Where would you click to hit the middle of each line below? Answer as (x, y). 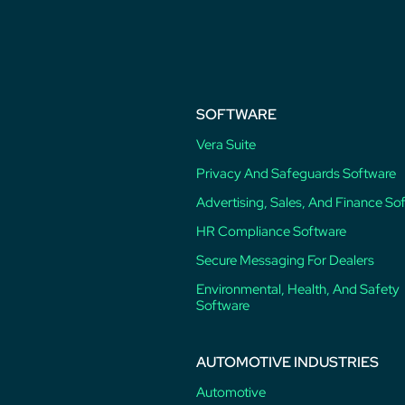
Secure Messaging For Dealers (285, 261)
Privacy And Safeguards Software (296, 174)
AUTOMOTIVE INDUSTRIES (287, 363)
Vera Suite (226, 145)
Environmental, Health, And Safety (297, 290)
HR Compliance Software (271, 232)
